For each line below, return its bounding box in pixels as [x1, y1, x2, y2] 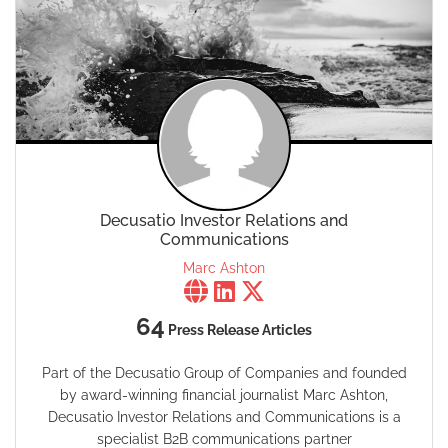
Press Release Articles [165, 321, 312, 338]
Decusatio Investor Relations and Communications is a [47, 408, 401, 425]
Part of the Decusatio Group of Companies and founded [41, 364, 407, 381]
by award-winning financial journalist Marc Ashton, [60, 386, 388, 403]
